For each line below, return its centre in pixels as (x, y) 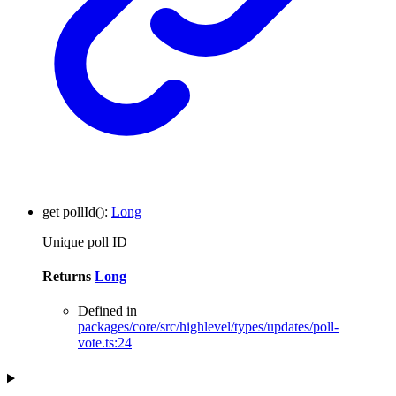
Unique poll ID (85, 241)
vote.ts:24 (105, 343)
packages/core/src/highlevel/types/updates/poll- (208, 327)
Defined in (107, 311)
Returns (69, 277)
